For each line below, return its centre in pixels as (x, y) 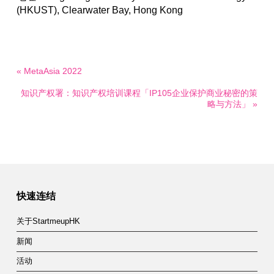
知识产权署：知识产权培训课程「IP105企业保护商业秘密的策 (139, 93)
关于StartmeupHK (48, 222)
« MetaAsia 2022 (49, 71)
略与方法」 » (233, 104)
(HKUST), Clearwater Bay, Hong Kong (99, 10)
